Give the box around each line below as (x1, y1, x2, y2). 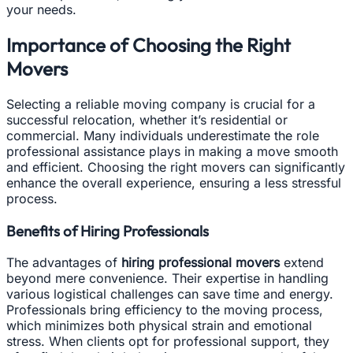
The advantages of (6, 255, 121, 271)
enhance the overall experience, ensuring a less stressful (6, 174, 341, 191)
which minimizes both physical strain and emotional (6, 318, 312, 334)
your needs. (6, 2, 76, 17)
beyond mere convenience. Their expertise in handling (6, 270, 329, 287)
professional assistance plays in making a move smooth (6, 143, 338, 159)
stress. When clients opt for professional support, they (6, 333, 329, 350)
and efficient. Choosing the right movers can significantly (6, 158, 345, 175)
